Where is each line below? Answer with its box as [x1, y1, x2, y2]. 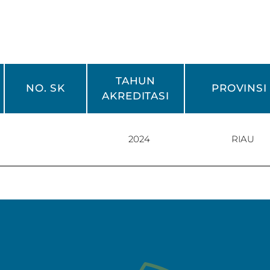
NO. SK [25, 82, 66, 94]
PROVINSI [212, 82, 267, 94]
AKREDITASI [102, 90, 169, 102]
